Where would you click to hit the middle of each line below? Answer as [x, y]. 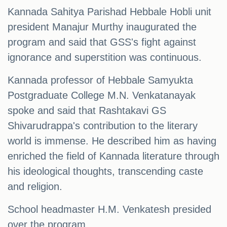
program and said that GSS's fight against [102, 42]
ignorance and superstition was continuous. [105, 58]
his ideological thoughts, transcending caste [105, 172]
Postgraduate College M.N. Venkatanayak [102, 96]
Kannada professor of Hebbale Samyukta [100, 80]
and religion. [35, 187]
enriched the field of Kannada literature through [113, 156]
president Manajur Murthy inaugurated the [102, 27]
